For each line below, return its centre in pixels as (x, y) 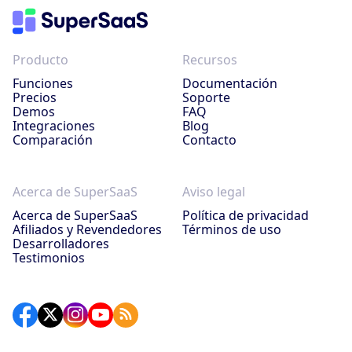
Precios (35, 97)
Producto (40, 59)
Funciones (43, 83)
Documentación (230, 83)
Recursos (210, 59)
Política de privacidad (246, 215)
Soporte (206, 97)
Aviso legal (214, 191)
